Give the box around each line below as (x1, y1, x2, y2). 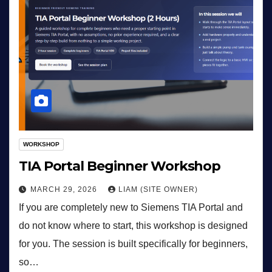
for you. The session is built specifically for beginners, (19, 239, 248, 250)
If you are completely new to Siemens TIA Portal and (19, 202, 243, 213)
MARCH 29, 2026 (30, 185, 100, 194)
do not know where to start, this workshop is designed (19, 220, 248, 231)
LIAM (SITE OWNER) (118, 185, 198, 194)
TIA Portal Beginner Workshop (19, 158, 221, 175)
